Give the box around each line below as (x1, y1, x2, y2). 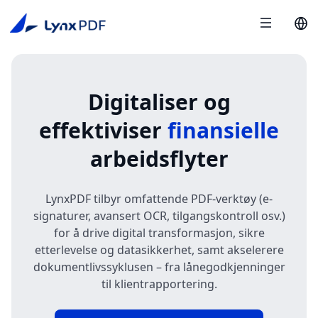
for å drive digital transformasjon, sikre (53, 225, 265, 241)
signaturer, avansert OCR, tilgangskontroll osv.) (33, 208, 285, 224)
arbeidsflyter (89, 144, 229, 173)
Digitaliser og (87, 87, 231, 116)
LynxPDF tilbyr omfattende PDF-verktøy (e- (45, 191, 273, 207)
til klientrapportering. (101, 276, 217, 292)
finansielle (168, 116, 279, 145)
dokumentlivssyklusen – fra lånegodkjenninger (33, 259, 285, 275)
